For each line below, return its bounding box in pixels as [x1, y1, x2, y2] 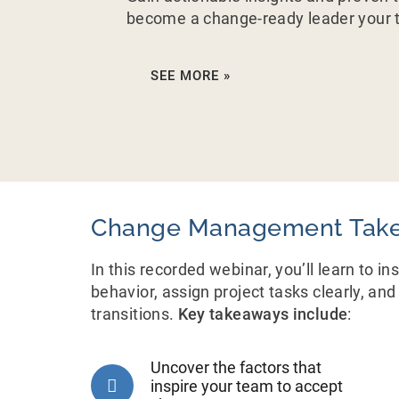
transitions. [91, 304, 178, 323]
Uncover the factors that [150, 357, 322, 377]
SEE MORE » [151, 67, 231, 84]
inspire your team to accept [150, 376, 343, 395]
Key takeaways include [177, 304, 348, 323]
